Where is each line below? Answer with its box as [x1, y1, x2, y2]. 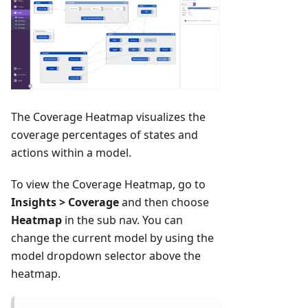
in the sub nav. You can [62, 212, 183, 228]
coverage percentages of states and [11, 126, 198, 142]
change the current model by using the [11, 230, 214, 245]
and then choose [119, 194, 209, 210]
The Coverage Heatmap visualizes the [11, 109, 206, 124]
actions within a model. [11, 144, 131, 160]
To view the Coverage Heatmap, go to [11, 176, 206, 192]
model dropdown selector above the [11, 247, 201, 263]
